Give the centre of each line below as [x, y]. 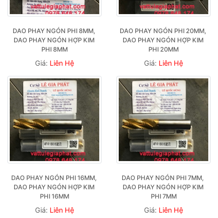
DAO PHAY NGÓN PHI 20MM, [163, 31]
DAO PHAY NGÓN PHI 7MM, [163, 178]
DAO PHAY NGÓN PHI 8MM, [54, 31]
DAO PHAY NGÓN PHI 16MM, [54, 178]
